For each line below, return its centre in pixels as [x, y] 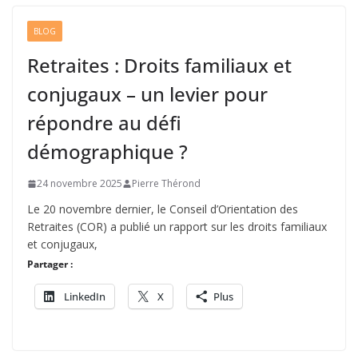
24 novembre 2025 [80, 183]
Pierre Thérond [166, 183]
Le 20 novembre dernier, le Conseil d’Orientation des [163, 209]
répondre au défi [104, 123]
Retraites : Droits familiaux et [159, 65]
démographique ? [107, 151]
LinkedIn [85, 296]
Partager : [50, 264]
